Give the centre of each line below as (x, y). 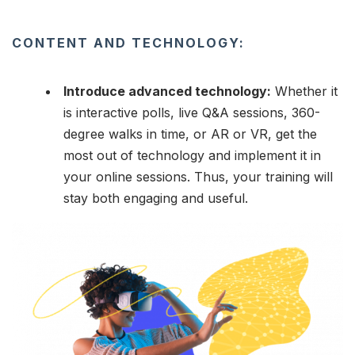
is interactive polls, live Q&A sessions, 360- (192, 112)
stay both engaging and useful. (156, 198)
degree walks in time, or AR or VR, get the (190, 134)
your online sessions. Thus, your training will (198, 176)
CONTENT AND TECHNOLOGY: (128, 42)
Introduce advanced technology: (167, 91)
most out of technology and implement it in (192, 155)
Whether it (304, 91)
